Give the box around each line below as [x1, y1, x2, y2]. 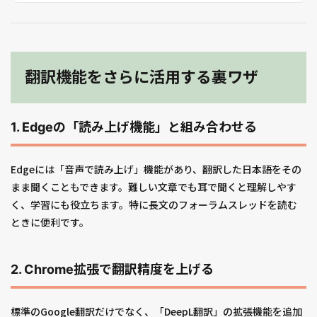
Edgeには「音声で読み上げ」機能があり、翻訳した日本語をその [11, 162, 301, 177]
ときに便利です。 [11, 215, 89, 230]
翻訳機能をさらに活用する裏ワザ [25, 68, 258, 87]
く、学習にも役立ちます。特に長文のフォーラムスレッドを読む [11, 197, 297, 212]
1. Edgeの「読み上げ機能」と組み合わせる [11, 120, 257, 135]
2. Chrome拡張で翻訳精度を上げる [11, 262, 214, 277]
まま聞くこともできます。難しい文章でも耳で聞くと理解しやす [11, 180, 296, 195]
